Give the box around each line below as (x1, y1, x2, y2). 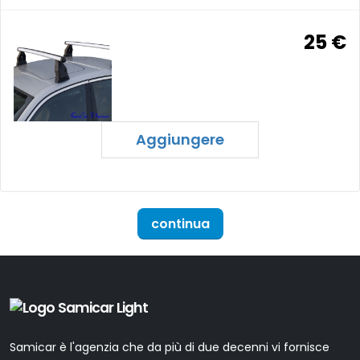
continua (150, 214, 210, 233)
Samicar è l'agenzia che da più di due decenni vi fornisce (10, 339, 329, 356)
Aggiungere (135, 129, 224, 149)
